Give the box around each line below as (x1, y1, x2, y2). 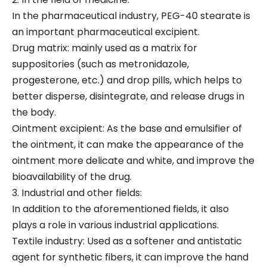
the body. (12, 105, 56, 119)
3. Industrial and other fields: (12, 186, 142, 200)
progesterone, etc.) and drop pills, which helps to (12, 73, 242, 87)
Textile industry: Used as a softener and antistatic (12, 234, 242, 248)
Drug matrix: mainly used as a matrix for (12, 41, 197, 55)
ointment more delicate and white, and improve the (12, 154, 254, 167)
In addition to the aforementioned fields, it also (12, 202, 229, 216)
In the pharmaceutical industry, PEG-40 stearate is (12, 9, 250, 23)
